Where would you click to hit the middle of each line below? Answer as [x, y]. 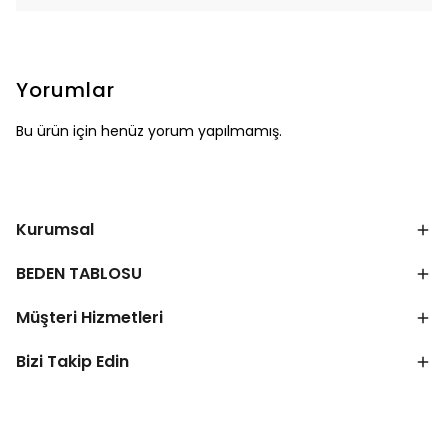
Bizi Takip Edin [72, 361]
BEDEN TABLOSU [79, 273]
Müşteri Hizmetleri [89, 317]
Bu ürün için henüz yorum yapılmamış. [149, 131]
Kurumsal [55, 229]
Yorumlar [65, 90]
